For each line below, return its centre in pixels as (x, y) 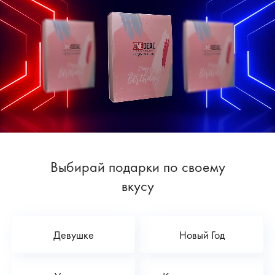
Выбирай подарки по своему (137, 167)
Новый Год (202, 234)
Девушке (73, 234)
